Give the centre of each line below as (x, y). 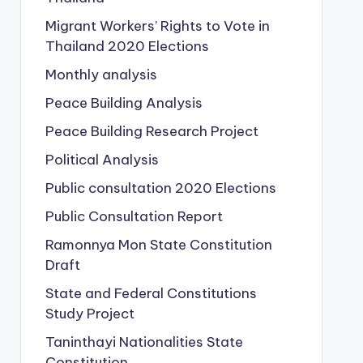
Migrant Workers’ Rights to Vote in (157, 26)
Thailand (76, 46)
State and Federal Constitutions (151, 293)
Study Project (90, 314)
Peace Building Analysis (124, 103)
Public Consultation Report (134, 216)
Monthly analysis (101, 75)
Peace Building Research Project (152, 131)
